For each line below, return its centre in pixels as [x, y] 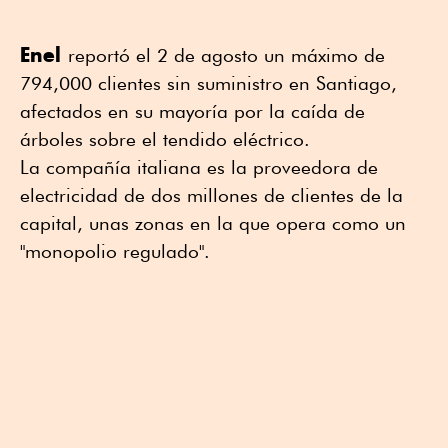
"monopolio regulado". [115, 250]
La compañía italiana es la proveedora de [199, 166]
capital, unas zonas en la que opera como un [213, 222]
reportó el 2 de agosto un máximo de [226, 54]
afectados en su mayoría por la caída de [192, 110]
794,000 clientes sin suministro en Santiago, [208, 82]
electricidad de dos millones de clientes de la [211, 194]
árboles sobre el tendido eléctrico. [165, 138]
